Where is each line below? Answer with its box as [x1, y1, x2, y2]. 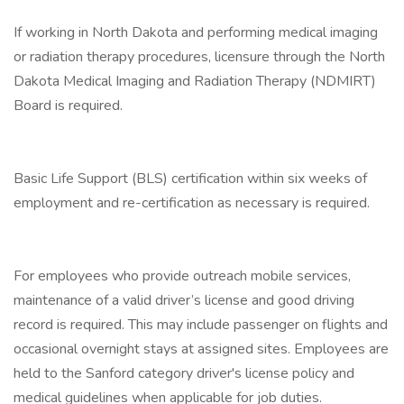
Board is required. [14, 96, 123, 115]
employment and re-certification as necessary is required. [14, 193, 370, 213]
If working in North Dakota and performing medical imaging [14, 23, 378, 42]
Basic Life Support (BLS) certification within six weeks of [14, 169, 367, 188]
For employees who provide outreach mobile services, [14, 266, 351, 286]
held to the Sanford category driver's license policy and [14, 363, 354, 383]
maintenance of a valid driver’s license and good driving [14, 290, 354, 310]
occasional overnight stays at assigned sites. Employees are [14, 339, 389, 359]
